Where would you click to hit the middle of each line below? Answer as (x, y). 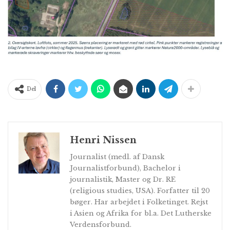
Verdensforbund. (101, 224)
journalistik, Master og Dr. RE (123, 179)
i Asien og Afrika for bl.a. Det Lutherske (141, 213)
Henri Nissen (103, 140)
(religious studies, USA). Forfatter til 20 (140, 190)
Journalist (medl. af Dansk (117, 157)
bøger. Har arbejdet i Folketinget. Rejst (139, 202)
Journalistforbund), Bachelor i (125, 168)
